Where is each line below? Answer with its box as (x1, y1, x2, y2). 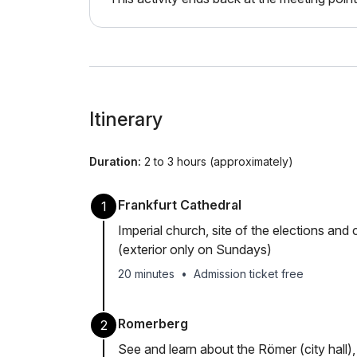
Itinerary (89, 108, 163, 131)
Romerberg (118, 316, 188, 331)
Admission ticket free (194, 267, 304, 280)
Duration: (89, 155, 141, 168)
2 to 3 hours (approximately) (141, 155, 293, 168)
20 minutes (118, 267, 175, 280)
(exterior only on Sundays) (118, 241, 272, 257)
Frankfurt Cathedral (118, 197, 241, 213)
